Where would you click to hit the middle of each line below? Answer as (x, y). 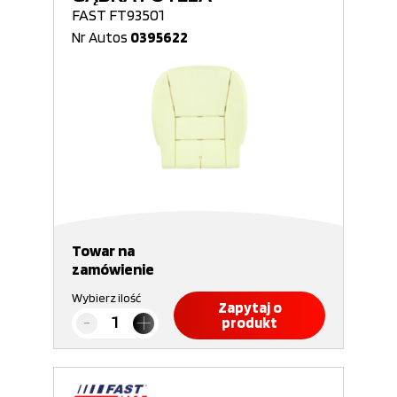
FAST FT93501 (118, 15)
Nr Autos (101, 37)
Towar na (103, 250)
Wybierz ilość (106, 298)
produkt (249, 323)
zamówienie (113, 269)
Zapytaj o (249, 307)
